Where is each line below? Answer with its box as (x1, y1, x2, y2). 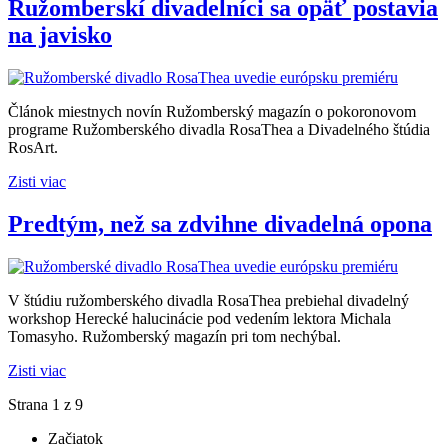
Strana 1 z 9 (8, 395, 83, 413)
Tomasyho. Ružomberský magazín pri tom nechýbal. (8, 327, 341, 345)
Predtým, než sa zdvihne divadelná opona (8, 210, 432, 237)
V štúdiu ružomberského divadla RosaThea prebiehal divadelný (8, 291, 409, 309)
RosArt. (8, 139, 58, 156)
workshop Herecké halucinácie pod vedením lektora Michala (8, 309, 391, 327)
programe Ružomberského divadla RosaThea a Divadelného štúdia (8, 121, 430, 138)
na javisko (8, 22, 112, 49)
